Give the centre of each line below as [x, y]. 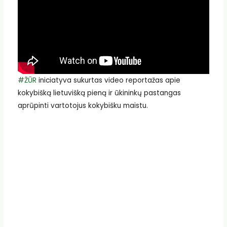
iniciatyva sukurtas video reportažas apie [108, 81]
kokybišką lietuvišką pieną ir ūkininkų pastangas [99, 93]
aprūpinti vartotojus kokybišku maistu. [83, 106]
